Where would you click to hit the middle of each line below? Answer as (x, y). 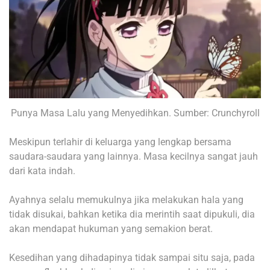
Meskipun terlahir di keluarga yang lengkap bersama (120, 142)
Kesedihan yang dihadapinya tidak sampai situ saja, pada (132, 257)
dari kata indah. (42, 171)
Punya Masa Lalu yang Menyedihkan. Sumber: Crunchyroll (135, 113)
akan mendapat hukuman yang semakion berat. (111, 228)
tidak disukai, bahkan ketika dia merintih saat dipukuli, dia (132, 214)
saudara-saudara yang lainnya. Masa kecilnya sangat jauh (133, 156)
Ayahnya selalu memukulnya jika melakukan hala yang (126, 199)
